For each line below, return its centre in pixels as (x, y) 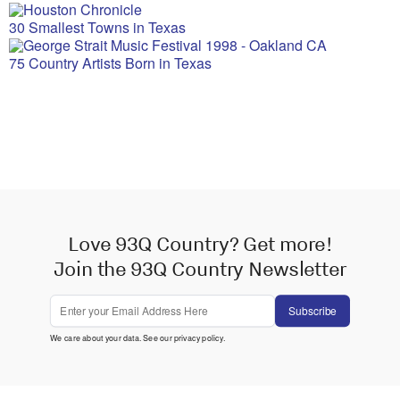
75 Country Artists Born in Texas (110, 62)
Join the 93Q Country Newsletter (200, 268)
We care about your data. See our (112, 337)
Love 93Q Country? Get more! (200, 243)
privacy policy (198, 337)
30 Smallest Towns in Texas (97, 27)
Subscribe (312, 310)
